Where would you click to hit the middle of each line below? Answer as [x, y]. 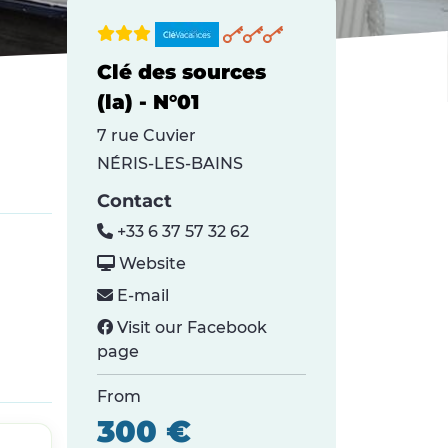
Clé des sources [182, 71]
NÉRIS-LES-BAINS [170, 163]
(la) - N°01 [148, 101]
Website [151, 263]
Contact [135, 200]
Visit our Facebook [190, 327]
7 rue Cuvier [147, 135]
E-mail [141, 295]
